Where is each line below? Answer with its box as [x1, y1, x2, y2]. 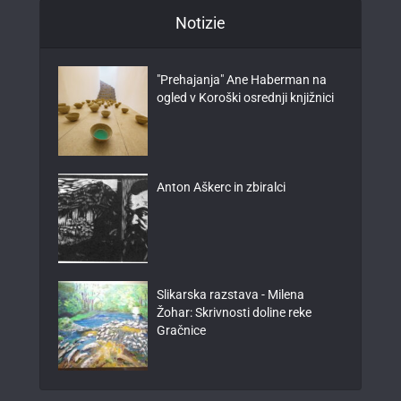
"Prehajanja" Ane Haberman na [157, 73, 327, 88]
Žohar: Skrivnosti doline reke [157, 305, 311, 320]
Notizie [175, 13, 226, 33]
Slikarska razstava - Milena [157, 287, 304, 303]
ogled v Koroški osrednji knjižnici [157, 90, 334, 106]
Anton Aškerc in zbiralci [157, 180, 286, 195]
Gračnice [157, 323, 206, 338]
